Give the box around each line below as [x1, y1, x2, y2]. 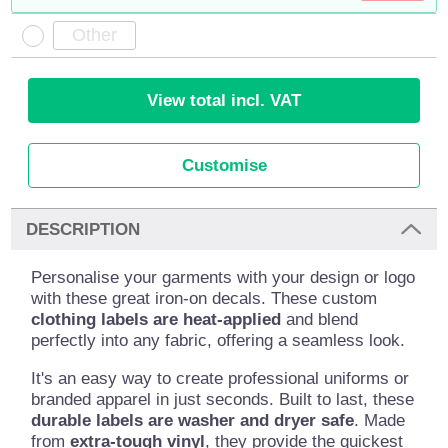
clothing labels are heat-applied [31, 310, 282, 330]
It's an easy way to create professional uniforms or [31, 369, 410, 389]
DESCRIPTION [26, 219, 141, 239]
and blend [281, 310, 359, 330]
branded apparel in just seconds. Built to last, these [31, 390, 415, 410]
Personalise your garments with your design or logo [31, 268, 416, 288]
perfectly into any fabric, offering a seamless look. [31, 331, 406, 351]
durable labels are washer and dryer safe [31, 411, 355, 431]
